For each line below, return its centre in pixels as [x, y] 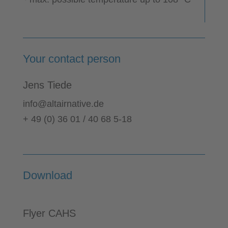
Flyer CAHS [49, 213]
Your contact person [72, 59]
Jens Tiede [47, 85]
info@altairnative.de [63, 104]
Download [47, 175]
